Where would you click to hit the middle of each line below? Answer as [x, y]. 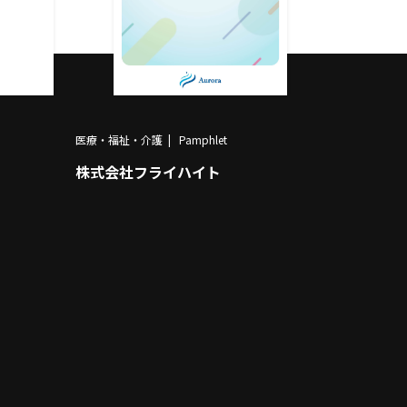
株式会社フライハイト [148, 173]
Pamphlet [203, 139]
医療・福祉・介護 [119, 139]
